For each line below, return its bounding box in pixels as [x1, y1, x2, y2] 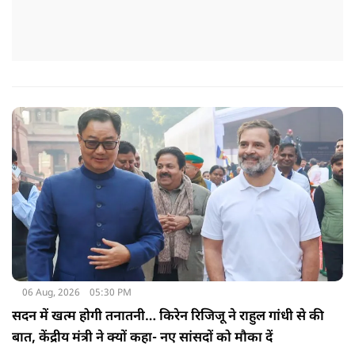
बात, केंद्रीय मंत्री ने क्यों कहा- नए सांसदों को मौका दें [12, 329, 273, 347]
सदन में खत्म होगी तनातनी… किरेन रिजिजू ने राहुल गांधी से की [12, 307, 324, 326]
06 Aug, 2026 [21, 286, 80, 300]
